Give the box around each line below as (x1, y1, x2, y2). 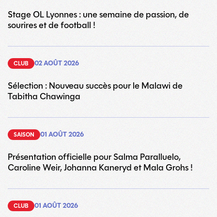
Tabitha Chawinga (8, 90, 80, 103)
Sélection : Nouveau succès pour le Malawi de (8, 79, 183, 92)
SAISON (14, 130, 34, 139)
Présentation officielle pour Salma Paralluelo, (8, 151, 181, 163)
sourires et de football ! (8, 19, 95, 31)
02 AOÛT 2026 (34, 58, 79, 68)
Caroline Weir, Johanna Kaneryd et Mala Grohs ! (8, 161, 193, 174)
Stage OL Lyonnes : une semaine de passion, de (8, 8, 189, 21)
